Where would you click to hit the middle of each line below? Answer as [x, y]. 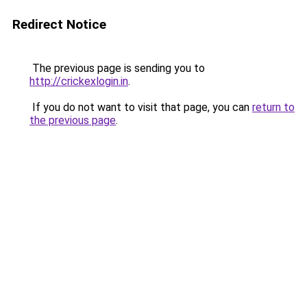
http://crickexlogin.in [79, 81]
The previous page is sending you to [117, 68]
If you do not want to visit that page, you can [141, 107]
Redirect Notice [59, 24]
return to [273, 107]
